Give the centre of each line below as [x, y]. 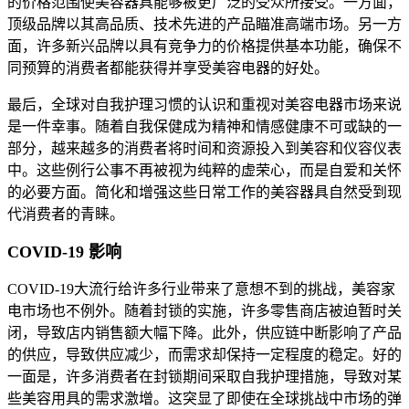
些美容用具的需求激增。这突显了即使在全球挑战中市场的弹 [204, 399]
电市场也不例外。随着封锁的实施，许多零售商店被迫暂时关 [204, 311]
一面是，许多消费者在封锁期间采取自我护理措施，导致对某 [204, 377]
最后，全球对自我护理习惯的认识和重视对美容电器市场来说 [204, 105]
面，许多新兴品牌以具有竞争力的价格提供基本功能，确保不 [204, 47]
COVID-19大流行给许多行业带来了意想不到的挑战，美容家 [201, 289]
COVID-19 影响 [64, 252]
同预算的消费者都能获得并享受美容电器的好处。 [168, 68]
